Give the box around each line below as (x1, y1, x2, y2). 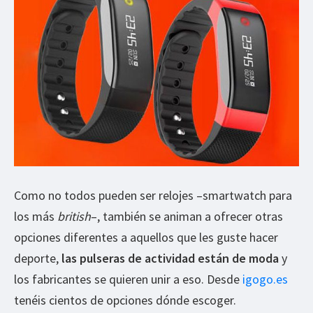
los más (14, 208, 57, 224)
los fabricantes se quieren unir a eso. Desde (14, 270, 242, 287)
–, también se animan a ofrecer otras (91, 208, 283, 224)
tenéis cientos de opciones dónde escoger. (14, 291, 236, 308)
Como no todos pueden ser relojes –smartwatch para (14, 187, 292, 203)
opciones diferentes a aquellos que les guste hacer (14, 228, 278, 245)
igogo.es (242, 270, 288, 287)
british (57, 208, 91, 224)
